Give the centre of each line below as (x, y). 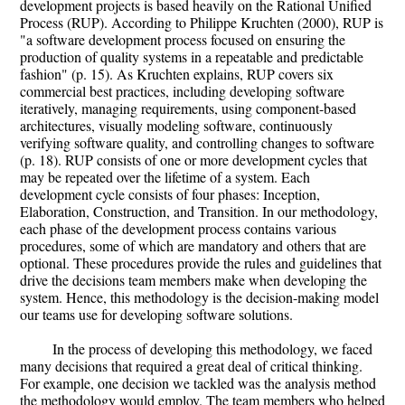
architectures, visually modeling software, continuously (176, 126)
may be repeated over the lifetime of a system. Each (165, 177)
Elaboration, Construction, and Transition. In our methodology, (199, 212)
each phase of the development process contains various (178, 229)
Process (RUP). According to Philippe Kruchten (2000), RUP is (202, 23)
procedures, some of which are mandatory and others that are (193, 246)
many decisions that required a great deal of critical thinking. (191, 366)
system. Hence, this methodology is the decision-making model (199, 297)
